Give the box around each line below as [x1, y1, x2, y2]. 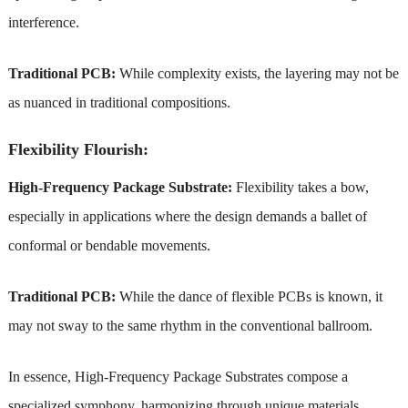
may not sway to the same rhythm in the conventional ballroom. [7, 317, 372, 333]
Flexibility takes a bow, [231, 178, 369, 195]
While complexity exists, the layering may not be [115, 65, 399, 81]
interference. [7, 14, 79, 30]
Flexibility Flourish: [7, 139, 148, 158]
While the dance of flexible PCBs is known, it [118, 288, 382, 304]
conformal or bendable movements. [7, 237, 210, 253]
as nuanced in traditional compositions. [7, 94, 230, 110]
